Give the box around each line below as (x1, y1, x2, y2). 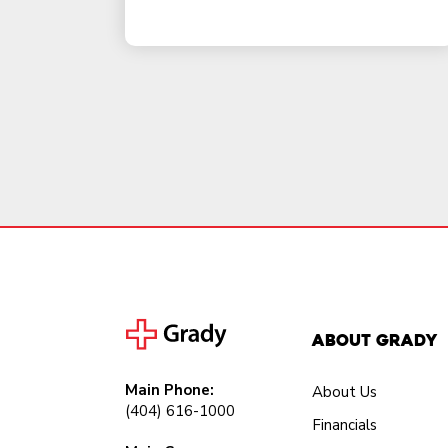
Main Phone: (125, 379, 214, 400)
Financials (312, 414, 378, 435)
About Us (312, 381, 378, 402)
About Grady (312, 329, 438, 351)
